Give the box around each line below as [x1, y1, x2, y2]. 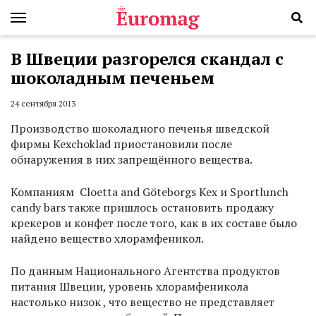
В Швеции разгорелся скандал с [11, 47, 284, 70]
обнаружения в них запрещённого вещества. [11, 152, 253, 168]
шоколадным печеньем [11, 66, 214, 89]
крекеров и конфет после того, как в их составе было [11, 215, 297, 231]
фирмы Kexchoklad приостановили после [11, 136, 232, 152]
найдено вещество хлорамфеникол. [11, 231, 204, 247]
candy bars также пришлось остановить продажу [11, 200, 274, 216]
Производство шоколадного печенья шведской [11, 121, 269, 137]
